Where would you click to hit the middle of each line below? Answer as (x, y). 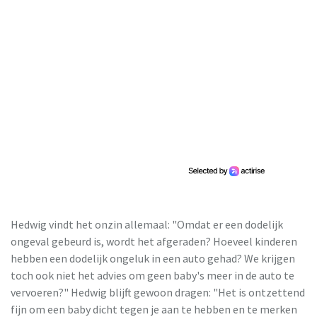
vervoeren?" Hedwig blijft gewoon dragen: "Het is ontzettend (158, 292)
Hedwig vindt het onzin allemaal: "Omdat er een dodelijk (147, 224)
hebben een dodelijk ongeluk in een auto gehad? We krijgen (153, 258)
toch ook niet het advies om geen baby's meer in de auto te (152, 275)
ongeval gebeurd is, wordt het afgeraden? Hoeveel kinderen (154, 241)
